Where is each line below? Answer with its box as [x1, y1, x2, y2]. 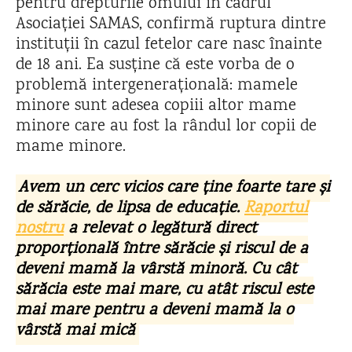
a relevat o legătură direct [64, 217, 257, 241]
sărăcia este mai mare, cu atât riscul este [16, 278, 313, 302]
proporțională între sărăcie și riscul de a [16, 237, 308, 262]
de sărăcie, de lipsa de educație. [16, 196, 244, 221]
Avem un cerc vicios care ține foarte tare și [18, 176, 330, 200]
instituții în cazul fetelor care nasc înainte [16, 33, 322, 57]
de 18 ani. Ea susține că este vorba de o [16, 53, 295, 78]
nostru [16, 217, 64, 241]
